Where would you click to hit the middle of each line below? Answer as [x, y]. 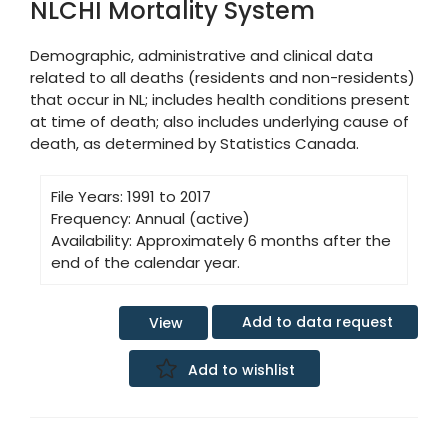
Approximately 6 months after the [263, 240]
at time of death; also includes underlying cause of [219, 121]
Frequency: [91, 218]
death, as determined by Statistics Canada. [194, 143]
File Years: [87, 196]
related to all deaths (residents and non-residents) [222, 77]
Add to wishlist [241, 369]
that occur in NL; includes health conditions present [220, 99]
